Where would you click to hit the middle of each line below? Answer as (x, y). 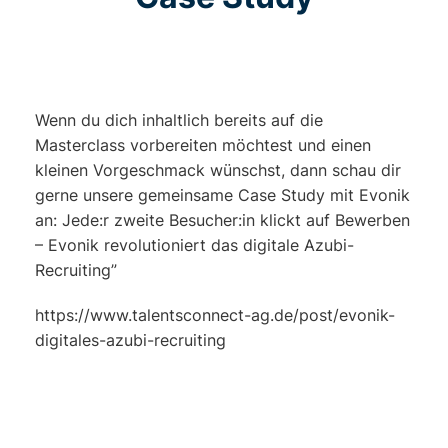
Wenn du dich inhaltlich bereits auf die (179, 120)
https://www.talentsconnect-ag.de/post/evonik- (215, 315)
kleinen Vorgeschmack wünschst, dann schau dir (218, 170)
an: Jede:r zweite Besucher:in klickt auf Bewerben (222, 220)
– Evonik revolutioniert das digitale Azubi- (194, 245)
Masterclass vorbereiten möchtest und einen (203, 145)
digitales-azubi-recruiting (130, 340)
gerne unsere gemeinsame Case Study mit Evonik (222, 195)
